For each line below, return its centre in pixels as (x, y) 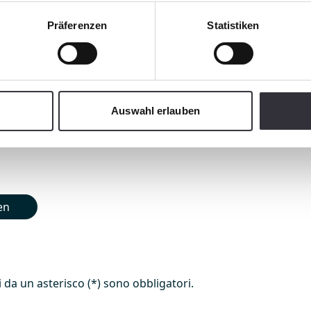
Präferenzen (77, 26)
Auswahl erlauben (155, 111)
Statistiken (233, 26)
